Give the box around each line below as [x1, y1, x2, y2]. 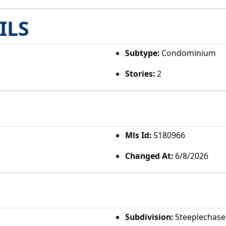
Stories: [125, 68, 155, 80]
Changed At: [125, 150, 173, 162]
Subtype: [125, 47, 159, 59]
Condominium [159, 47, 216, 59]
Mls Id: [125, 129, 151, 141]
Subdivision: [125, 211, 173, 223]
